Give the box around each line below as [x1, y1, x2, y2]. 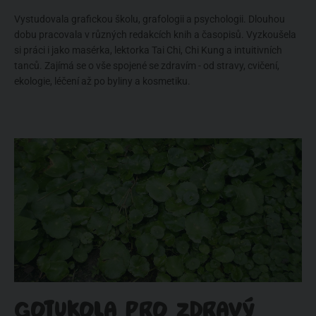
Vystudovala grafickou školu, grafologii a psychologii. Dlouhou [14, 13, 285, 25]
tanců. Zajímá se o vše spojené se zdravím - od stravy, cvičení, [14, 60, 279, 71]
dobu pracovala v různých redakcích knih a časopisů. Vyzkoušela [14, 29, 296, 40]
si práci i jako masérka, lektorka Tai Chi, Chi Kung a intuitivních [14, 44, 282, 56]
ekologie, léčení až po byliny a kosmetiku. [14, 75, 190, 87]
